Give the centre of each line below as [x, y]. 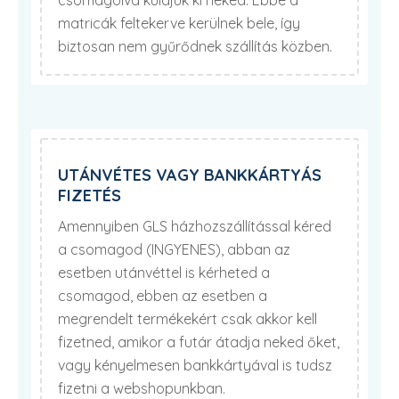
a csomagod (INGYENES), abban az [174, 249]
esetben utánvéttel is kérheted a [164, 273]
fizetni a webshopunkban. [142, 388]
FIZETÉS [90, 195]
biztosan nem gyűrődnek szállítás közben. [195, 46]
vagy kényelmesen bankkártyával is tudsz [195, 365]
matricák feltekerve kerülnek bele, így [179, 23]
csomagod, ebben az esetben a [163, 296]
